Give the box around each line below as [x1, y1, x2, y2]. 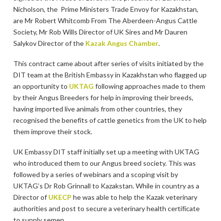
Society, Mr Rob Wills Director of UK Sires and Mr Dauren [13, 27, 187, 36]
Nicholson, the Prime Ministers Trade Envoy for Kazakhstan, [13, 4, 198, 13]
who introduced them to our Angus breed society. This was [13, 159, 196, 168]
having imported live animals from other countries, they [13, 104, 182, 113]
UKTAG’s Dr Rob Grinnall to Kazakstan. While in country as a [13, 182, 199, 190]
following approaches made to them [93, 81, 205, 90]
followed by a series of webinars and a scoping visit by [13, 170, 178, 179]
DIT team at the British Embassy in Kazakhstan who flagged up [13, 70, 207, 79]
